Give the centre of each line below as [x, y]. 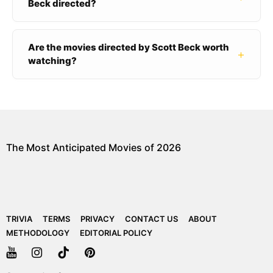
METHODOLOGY [38, 233]
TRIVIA [19, 219]
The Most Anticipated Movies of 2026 [94, 148]
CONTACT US [151, 219]
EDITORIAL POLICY [116, 233]
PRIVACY [97, 219]
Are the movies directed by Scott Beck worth [129, 48]
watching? [52, 61]
